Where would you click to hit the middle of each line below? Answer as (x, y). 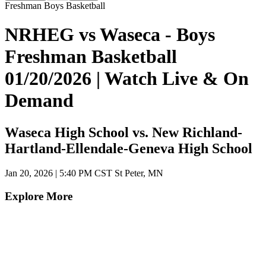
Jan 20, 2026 (30, 173)
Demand (39, 101)
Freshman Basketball (91, 57)
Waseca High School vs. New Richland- (123, 132)
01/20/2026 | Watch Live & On (127, 79)
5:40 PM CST (86, 173)
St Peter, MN (138, 173)
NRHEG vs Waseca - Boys (110, 35)
